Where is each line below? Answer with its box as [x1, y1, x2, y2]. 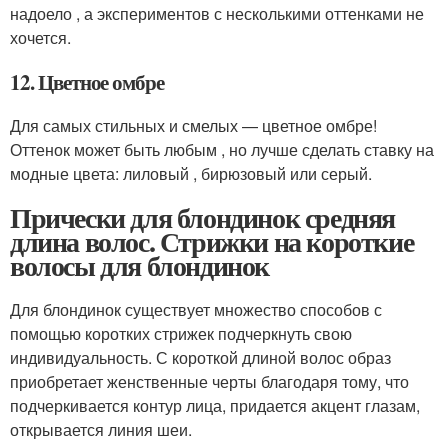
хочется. [10, 26, 71, 49]
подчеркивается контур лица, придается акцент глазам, [10, 394, 420, 417]
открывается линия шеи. [10, 418, 192, 441]
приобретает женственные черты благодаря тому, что [10, 370, 409, 393]
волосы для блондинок [10, 245, 269, 286]
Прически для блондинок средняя [10, 197, 395, 238]
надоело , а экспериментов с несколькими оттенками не [10, 2, 424, 25]
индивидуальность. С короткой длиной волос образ [10, 346, 391, 369]
